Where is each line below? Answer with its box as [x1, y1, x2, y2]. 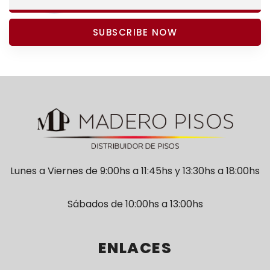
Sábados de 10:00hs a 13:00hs [67, 197, 203, 212]
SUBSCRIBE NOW [92, 25, 178, 39]
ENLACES [98, 237, 172, 259]
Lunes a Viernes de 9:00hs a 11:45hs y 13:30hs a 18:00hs [10, 164, 260, 178]
